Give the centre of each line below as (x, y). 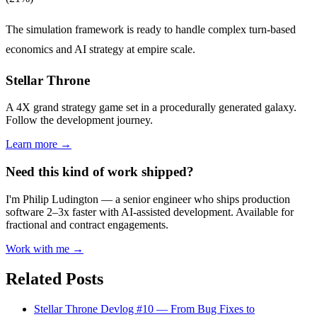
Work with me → (45, 248)
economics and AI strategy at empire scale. (100, 49)
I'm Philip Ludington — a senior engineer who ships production (148, 199)
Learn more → (39, 144)
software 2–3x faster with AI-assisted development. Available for (150, 212)
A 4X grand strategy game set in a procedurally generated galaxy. (151, 108)
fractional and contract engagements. (87, 224)
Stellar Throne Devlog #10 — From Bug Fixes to (144, 309)
